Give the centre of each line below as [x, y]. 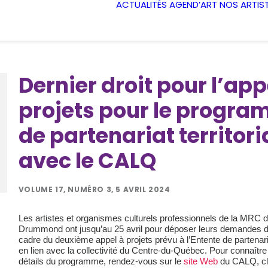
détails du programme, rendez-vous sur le [101, 261]
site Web [200, 261]
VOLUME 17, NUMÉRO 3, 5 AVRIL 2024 [94, 189]
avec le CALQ [87, 161]
